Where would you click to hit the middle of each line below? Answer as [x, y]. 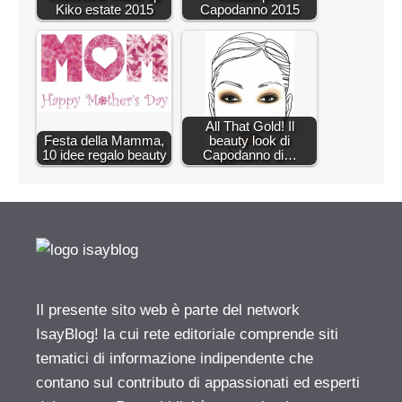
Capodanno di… [249, 155]
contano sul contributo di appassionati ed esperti [198, 383]
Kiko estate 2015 [104, 10]
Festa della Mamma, [104, 141]
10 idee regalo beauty [104, 155]
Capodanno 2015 [249, 10]
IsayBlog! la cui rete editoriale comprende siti [187, 335]
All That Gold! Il [249, 127]
